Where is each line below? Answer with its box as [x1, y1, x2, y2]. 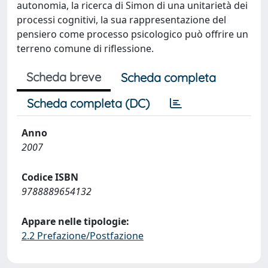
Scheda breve [26, 69, 101, 84]
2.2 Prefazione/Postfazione [22, 229, 144, 242]
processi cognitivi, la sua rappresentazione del [17, 13, 226, 26]
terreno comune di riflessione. [17, 42, 154, 55]
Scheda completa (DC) [27, 96, 150, 111]
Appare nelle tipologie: [22, 215, 129, 228]
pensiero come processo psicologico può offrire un [17, 28, 248, 41]
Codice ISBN [22, 170, 78, 184]
